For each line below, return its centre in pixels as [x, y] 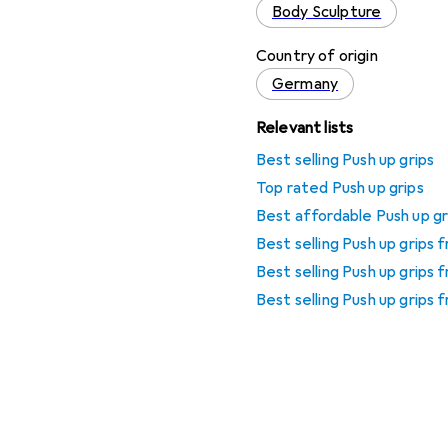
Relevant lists [305, 128]
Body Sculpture [327, 12]
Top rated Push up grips [340, 188]
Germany [305, 84]
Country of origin [317, 56]
